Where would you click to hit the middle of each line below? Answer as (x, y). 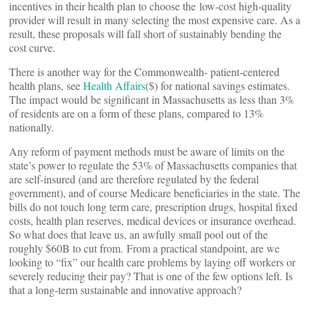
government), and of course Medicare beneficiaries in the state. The (155, 193)
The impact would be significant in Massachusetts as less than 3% (152, 99)
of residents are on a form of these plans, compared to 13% (136, 113)
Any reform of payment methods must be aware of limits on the (147, 151)
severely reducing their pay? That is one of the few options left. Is (151, 276)
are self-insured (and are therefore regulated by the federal (134, 179)
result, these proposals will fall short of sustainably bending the (145, 34)
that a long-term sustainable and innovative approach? (125, 290)
